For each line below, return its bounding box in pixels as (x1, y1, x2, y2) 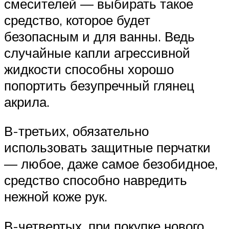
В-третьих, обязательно (4, 123, 149, 140)
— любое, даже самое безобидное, (4, 155, 218, 172)
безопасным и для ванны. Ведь (4, 28, 195, 44)
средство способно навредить (4, 172, 187, 189)
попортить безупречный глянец (4, 77, 194, 94)
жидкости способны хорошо (4, 60, 174, 77)
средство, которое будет (4, 11, 150, 28)
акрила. (4, 93, 50, 110)
